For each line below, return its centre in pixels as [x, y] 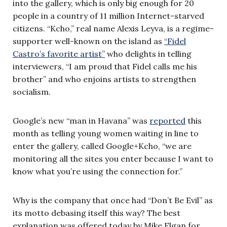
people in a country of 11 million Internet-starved [108, 15]
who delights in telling [148, 53]
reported [167, 120]
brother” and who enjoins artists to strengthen [104, 79]
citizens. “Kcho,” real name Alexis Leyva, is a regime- [113, 28]
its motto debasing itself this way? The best [97, 213]
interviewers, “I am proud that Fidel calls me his [105, 66]
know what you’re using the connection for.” [98, 171]
